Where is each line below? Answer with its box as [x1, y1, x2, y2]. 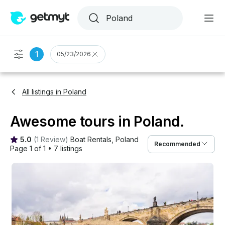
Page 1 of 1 [10, 144, 46, 153]
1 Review [36, 135, 65, 144]
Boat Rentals [70, 135, 111, 144]
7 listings [54, 144, 82, 153]
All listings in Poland [22, 87, 86, 96]
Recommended [154, 140, 200, 148]
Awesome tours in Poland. [10, 113, 184, 130]
